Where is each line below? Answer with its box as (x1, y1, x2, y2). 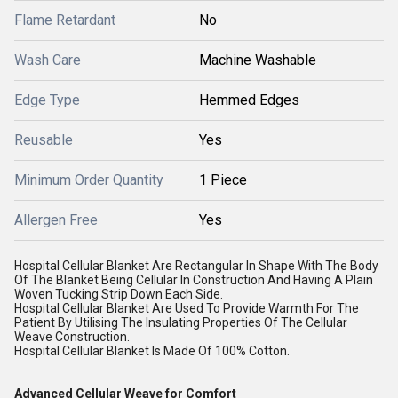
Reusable (14, 131, 73, 148)
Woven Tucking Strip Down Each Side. (14, 287, 223, 301)
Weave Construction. (14, 330, 130, 344)
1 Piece (199, 171, 247, 188)
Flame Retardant (14, 12, 115, 28)
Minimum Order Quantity (14, 171, 163, 188)
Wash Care (14, 52, 81, 68)
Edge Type (14, 92, 80, 108)
